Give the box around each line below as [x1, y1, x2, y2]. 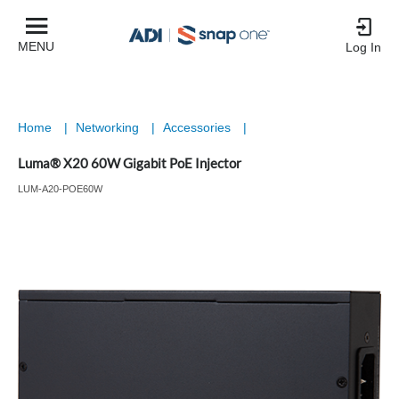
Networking [76, 120, 142, 134]
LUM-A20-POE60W [18, 183, 102, 194]
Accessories [163, 120, 234, 134]
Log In [346, 40, 381, 54]
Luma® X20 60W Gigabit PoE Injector [18, 155, 241, 171]
